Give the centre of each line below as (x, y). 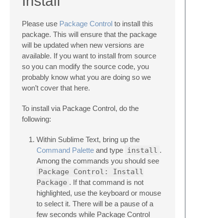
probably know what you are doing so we (86, 77)
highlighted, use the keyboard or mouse (99, 193)
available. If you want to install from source (89, 56)
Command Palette (65, 150)
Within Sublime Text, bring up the (88, 139)
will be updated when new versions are (83, 45)
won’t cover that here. (56, 88)
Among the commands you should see (98, 161)
